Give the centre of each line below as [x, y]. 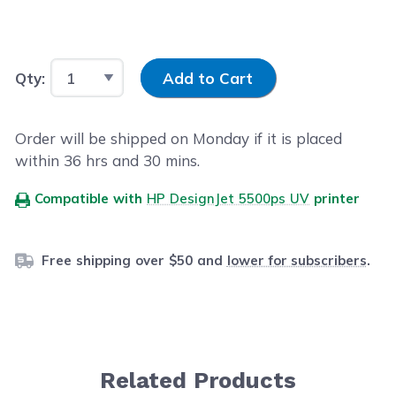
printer [335, 198]
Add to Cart [208, 78]
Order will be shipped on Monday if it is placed [179, 138]
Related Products [198, 380]
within [40, 160]
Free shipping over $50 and [134, 260]
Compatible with [89, 198]
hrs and [113, 160]
